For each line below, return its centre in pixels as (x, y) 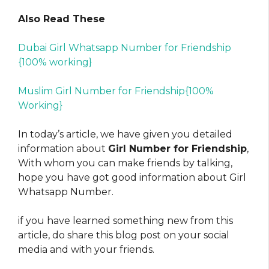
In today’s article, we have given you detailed (125, 134)
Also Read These (62, 19)
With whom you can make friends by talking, (125, 163)
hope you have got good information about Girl (132, 178)
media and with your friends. (86, 250)
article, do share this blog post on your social (124, 235)
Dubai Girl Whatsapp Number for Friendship (125, 48)
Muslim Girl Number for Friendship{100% (116, 91)
